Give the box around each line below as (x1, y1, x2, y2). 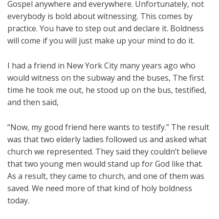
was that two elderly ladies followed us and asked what (7, 133, 207, 145)
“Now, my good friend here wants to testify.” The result (7, 121, 209, 132)
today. (7, 195, 29, 206)
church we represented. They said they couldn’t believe (7, 146, 207, 157)
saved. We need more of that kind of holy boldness (7, 182, 192, 194)
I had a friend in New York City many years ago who (7, 60, 196, 71)
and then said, (7, 96, 59, 108)
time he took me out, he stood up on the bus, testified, (7, 84, 206, 95)
